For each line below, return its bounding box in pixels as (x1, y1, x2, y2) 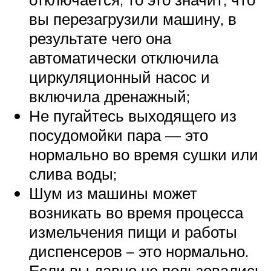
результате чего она (29, 28, 171, 48)
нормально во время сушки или (29, 144, 258, 164)
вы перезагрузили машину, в (29, 8, 237, 28)
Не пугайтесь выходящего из (29, 105, 237, 125)
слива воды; (29, 163, 117, 183)
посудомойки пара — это (29, 125, 208, 145)
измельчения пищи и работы (29, 221, 237, 241)
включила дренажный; (29, 86, 190, 106)
